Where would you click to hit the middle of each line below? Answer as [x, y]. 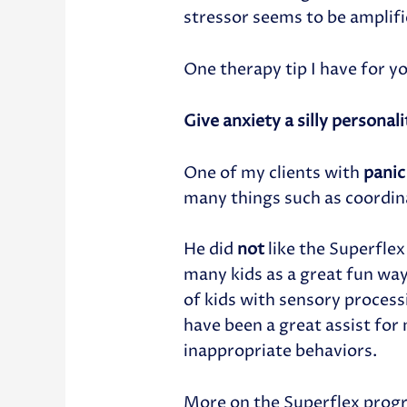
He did [211, 250]
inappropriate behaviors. [281, 352]
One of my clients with [272, 173]
